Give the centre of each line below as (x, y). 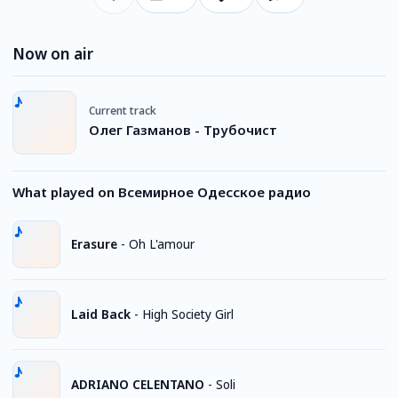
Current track (123, 110)
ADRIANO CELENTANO (138, 384)
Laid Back (101, 314)
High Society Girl (188, 314)
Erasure (94, 244)
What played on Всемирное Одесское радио (162, 192)
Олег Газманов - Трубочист (183, 129)
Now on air (53, 54)
